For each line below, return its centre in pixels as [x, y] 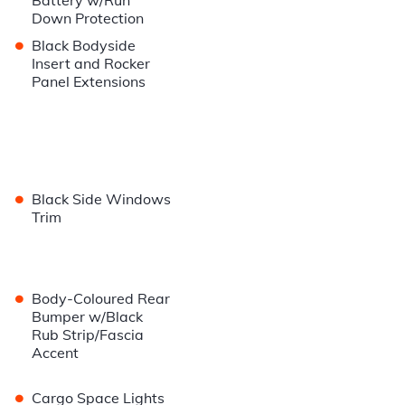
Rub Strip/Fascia [88, 335]
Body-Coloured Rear [101, 299]
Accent [56, 353]
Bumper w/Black [88, 317]
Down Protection [88, 19]
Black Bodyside [84, 46]
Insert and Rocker [91, 64]
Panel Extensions [89, 82]
